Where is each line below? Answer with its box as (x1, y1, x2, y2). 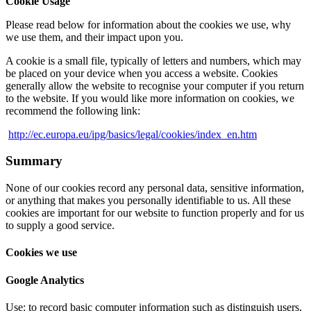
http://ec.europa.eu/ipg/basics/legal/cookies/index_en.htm (8, 128, 257, 140)
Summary (6, 153, 62, 169)
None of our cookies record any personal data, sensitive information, (6, 182, 304, 194)
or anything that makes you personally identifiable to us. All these (6, 194, 291, 207)
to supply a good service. (6, 219, 115, 232)
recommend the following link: (6, 104, 140, 117)
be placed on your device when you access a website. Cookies (6, 67, 278, 79)
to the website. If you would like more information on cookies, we (6, 92, 294, 104)
